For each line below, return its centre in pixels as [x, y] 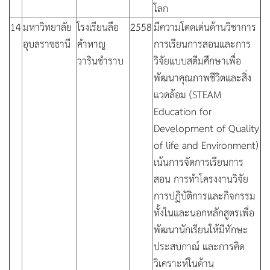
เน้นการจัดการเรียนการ [199, 162]
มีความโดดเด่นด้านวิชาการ [205, 27]
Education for [183, 111]
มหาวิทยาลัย [47, 27]
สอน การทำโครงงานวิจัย [201, 178]
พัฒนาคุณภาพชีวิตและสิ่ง [202, 77]
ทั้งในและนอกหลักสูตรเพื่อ [204, 212]
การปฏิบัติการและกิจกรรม [205, 195]
